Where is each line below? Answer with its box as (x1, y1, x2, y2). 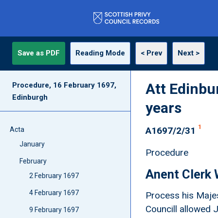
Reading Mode (75, 49, 126, 57)
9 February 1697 (29, 206, 79, 214)
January (19, 140, 45, 148)
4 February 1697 (29, 189, 79, 197)
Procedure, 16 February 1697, (12, 81, 117, 90)
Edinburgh (12, 93, 48, 102)
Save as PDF (18, 49, 60, 57)
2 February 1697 (29, 172, 79, 180)
